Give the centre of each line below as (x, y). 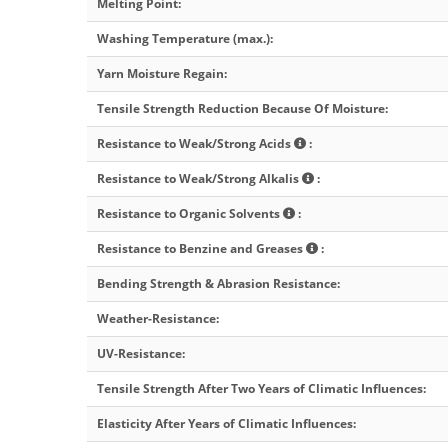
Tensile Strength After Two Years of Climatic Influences (260, 389)
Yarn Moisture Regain (160, 74)
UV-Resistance (139, 354)
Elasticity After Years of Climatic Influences (225, 424)
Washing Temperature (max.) (183, 39)
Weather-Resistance (156, 319)
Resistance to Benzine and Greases (201, 249)
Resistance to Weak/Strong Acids (195, 144)
